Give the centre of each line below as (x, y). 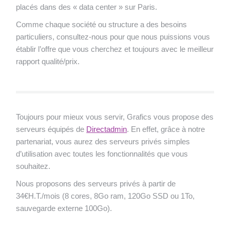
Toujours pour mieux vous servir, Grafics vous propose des (115, 117)
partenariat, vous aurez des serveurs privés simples (103, 141)
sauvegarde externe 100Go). (64, 208)
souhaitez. (33, 166)
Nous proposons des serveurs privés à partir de (96, 183)
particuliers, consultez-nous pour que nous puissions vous (113, 36)
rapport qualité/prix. (48, 61)
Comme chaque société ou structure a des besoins (102, 24)
